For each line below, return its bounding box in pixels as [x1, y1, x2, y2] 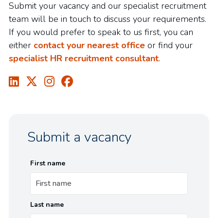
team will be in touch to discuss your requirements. [9, 13, 206, 25]
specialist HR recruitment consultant [9, 53, 159, 64]
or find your [145, 39, 193, 51]
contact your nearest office [34, 39, 145, 51]
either [9, 39, 34, 51]
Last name [30, 200, 64, 209]
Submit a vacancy [27, 128, 131, 146]
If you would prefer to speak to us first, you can [9, 26, 193, 38]
